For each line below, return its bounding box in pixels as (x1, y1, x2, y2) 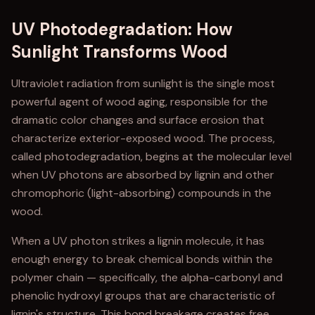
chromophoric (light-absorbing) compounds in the (11, 186, 271, 200)
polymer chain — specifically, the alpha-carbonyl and (11, 270, 283, 285)
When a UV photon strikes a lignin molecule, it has (11, 233, 264, 248)
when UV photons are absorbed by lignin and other (11, 167, 274, 182)
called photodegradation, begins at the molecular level (11, 149, 292, 164)
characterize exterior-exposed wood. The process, (11, 131, 275, 146)
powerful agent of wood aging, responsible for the (11, 94, 268, 109)
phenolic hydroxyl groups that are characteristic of (11, 288, 275, 303)
